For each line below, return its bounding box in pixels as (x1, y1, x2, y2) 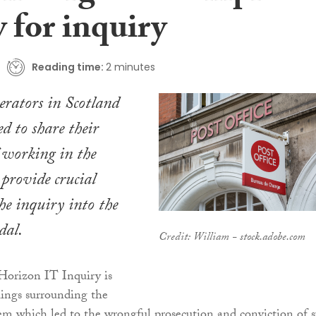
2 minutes (106, 60, 155, 75)
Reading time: (32, 60, 104, 75)
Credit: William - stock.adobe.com (158, 229, 305, 248)
